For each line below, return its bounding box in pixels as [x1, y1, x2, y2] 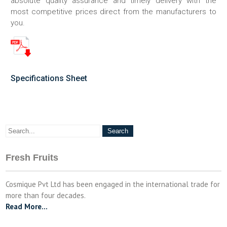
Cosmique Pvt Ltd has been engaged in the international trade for [6, 179, 220, 189]
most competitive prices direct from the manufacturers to [11, 7, 216, 16]
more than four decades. [6, 191, 86, 200]
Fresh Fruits [6, 153, 59, 163]
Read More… [6, 202, 48, 211]
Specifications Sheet [11, 73, 88, 83]
